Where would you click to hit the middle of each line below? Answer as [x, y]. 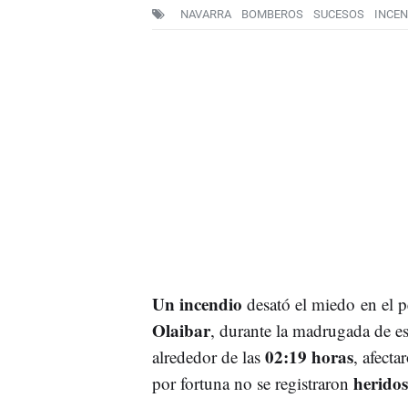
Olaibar [181, 330]
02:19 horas [309, 356]
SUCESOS [338, 15]
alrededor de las [208, 356]
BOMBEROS [272, 15]
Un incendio [197, 303]
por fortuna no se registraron [252, 382]
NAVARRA [205, 15]
